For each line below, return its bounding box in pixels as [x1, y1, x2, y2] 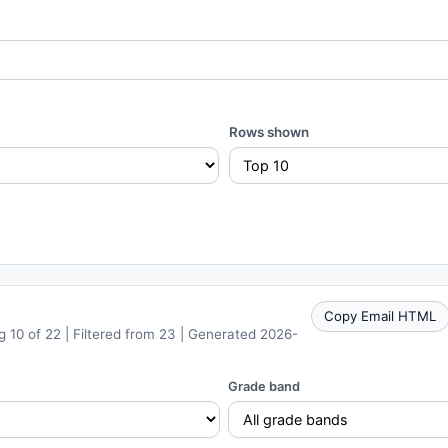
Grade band [228, 378, 301, 394]
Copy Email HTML [324, 307, 437, 324]
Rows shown [228, 123, 309, 140]
